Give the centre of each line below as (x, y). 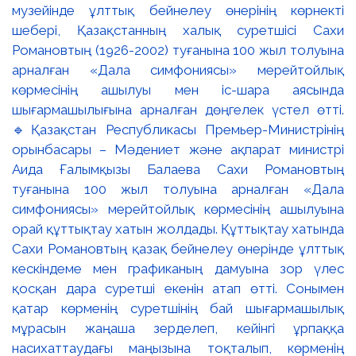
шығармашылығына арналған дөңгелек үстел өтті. (178, 110)
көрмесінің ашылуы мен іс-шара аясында (178, 90)
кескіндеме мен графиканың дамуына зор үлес (178, 269)
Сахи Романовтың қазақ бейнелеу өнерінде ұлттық (178, 249)
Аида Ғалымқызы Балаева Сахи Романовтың (178, 169)
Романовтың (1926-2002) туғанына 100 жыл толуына (178, 50)
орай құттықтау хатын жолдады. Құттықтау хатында (178, 229)
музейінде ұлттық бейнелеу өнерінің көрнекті (178, 10)
